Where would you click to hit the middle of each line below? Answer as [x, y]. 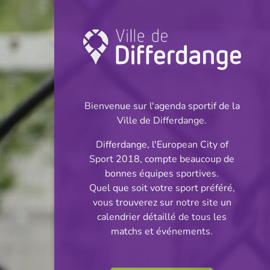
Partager [210, 218]
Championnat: [160, 63]
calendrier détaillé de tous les [162, 217]
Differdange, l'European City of [162, 145]
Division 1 [98, 240]
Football [118, 80]
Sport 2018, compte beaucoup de [162, 159]
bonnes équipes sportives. [162, 174]
